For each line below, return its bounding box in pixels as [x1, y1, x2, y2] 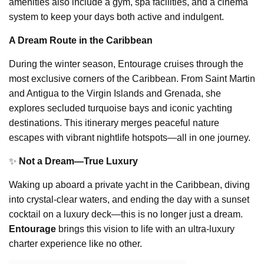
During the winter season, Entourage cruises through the [9, 59, 243, 70]
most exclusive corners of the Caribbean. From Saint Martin [9, 74, 255, 84]
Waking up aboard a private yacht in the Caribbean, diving [9, 180, 250, 190]
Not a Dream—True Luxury [19, 156, 138, 167]
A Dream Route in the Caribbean [9, 35, 153, 46]
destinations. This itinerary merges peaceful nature [9, 118, 219, 128]
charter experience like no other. [9, 239, 142, 249]
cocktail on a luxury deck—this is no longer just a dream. [9, 209, 243, 220]
